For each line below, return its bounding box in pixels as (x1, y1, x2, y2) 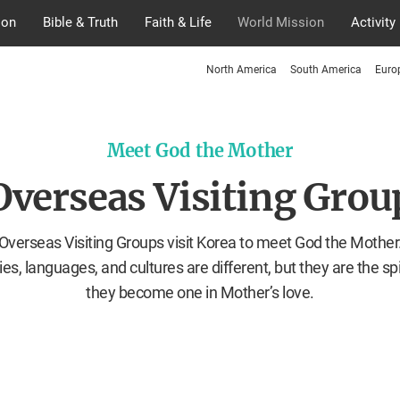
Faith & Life (144, 14, 212, 30)
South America (290, 63, 362, 76)
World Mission (237, 14, 325, 30)
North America (206, 63, 277, 76)
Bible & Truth (42, 14, 118, 30)
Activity (351, 14, 396, 30)
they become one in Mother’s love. (86, 283, 314, 302)
